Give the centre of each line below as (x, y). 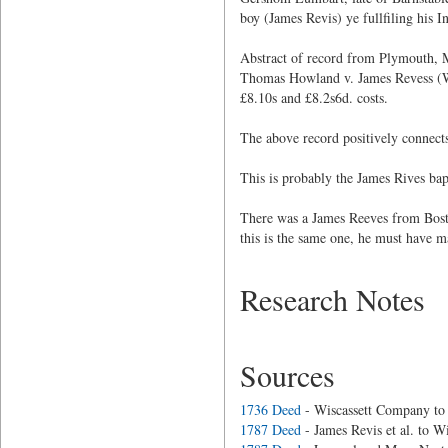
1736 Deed (270, 409)
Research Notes (332, 299)
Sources (287, 375)
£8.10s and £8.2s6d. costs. (313, 97)
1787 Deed (270, 429)
